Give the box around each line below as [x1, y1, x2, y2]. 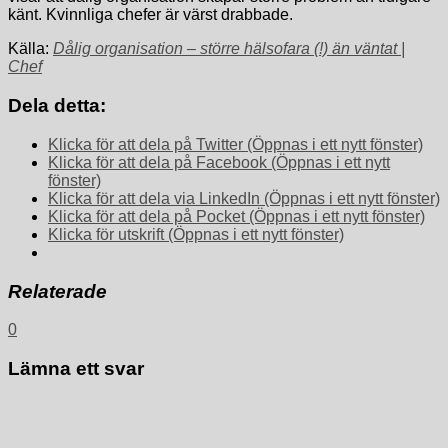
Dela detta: [8, 95, 106, 117]
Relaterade [8, 280, 107, 302]
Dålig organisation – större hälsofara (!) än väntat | [53, 40, 405, 58]
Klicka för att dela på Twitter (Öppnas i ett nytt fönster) [48, 135, 423, 153]
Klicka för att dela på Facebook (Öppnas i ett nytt [48, 153, 390, 171]
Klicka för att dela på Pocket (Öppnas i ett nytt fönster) [48, 207, 425, 225]
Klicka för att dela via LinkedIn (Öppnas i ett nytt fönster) [48, 189, 440, 207]
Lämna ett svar [8, 358, 144, 380]
